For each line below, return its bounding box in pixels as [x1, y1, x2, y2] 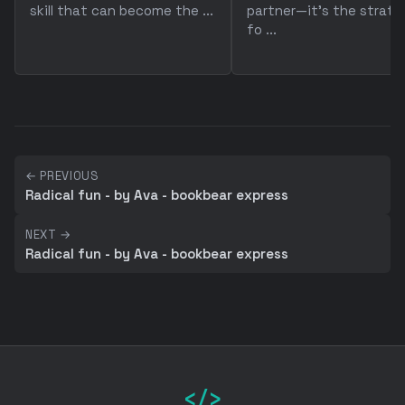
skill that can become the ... [30, 2, 213, 19]
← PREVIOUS [25, 168, 99, 184]
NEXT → [25, 227, 71, 242]
